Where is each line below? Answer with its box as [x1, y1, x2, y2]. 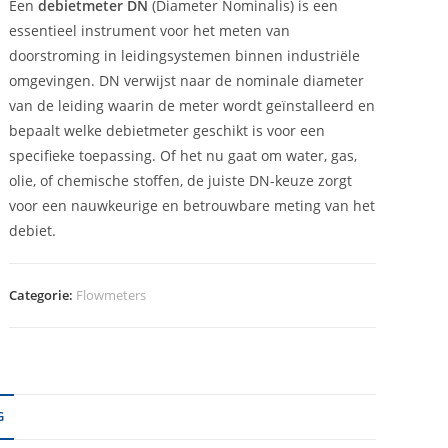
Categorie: [9, 286, 77, 304]
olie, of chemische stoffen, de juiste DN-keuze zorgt [9, 171, 353, 190]
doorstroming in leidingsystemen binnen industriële [9, 46, 361, 65]
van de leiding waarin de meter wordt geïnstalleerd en [9, 96, 376, 115]
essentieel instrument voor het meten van [9, 21, 291, 40]
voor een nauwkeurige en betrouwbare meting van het [9, 196, 376, 215]
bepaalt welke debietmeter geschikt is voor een [9, 121, 326, 140]
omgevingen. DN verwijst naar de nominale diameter [9, 71, 365, 90]
